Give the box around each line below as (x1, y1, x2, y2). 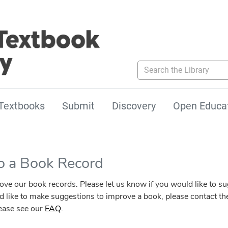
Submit (62, 100, 95, 112)
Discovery (112, 100, 156, 112)
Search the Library (137, 60, 202, 70)
